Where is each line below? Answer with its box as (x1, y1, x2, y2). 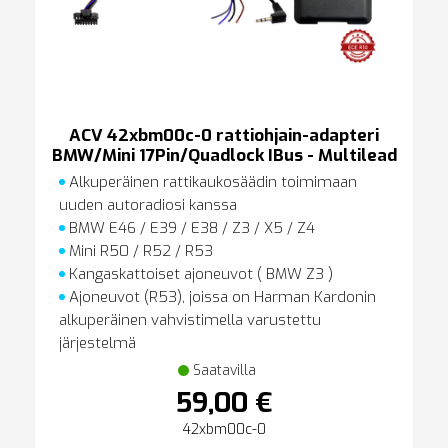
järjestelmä (58, 332, 136, 353)
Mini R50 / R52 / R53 (64, 240, 213, 261)
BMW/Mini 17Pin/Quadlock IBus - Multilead (51, 143, 397, 167)
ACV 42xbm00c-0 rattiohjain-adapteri (69, 123, 379, 147)
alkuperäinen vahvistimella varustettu (58, 309, 321, 330)
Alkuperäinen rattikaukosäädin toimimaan (64, 171, 357, 192)
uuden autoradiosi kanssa (58, 194, 237, 215)
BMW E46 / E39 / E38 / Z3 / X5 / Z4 (64, 217, 315, 238)
